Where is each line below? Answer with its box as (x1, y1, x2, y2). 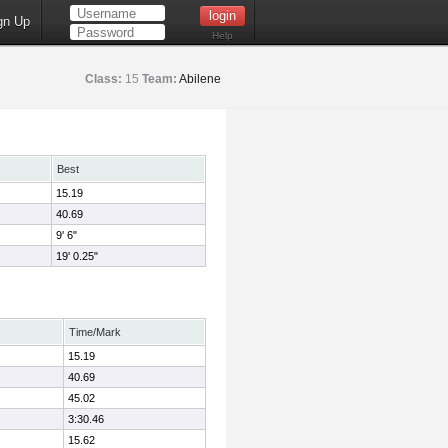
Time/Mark (69, 326, 121, 338)
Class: (85, 72, 122, 86)
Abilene (179, 72, 221, 86)
